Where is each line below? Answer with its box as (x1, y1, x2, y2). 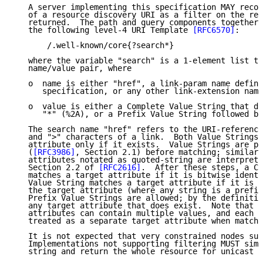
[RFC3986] (33, 147, 75, 157)
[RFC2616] (99, 163, 141, 173)
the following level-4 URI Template (14, 25, 193, 35)
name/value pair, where (14, 63, 131, 73)
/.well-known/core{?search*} (14, 41, 174, 50)
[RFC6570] (193, 25, 235, 35)
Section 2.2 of (14, 163, 99, 173)
